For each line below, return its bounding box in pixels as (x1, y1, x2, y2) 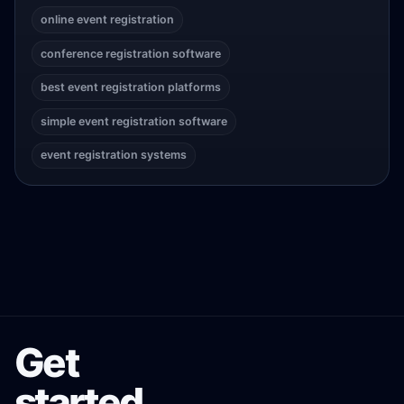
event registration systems (40, 148, 187, 162)
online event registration (40, 13, 174, 27)
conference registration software (40, 46, 221, 60)
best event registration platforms (40, 80, 221, 95)
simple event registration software (40, 114, 227, 128)
